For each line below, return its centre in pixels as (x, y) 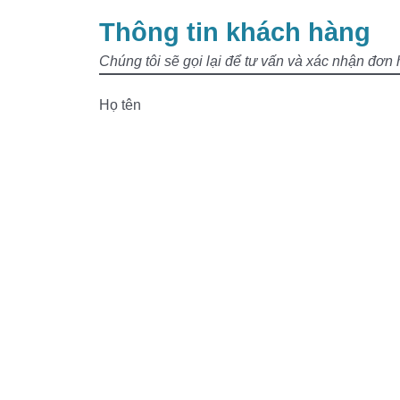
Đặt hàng (291, 333)
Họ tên (120, 105)
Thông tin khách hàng (234, 33)
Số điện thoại (141, 179)
